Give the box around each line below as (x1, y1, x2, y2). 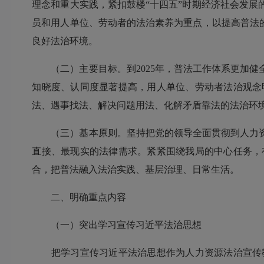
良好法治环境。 (32, 36, 98, 47)
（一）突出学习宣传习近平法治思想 (32, 220, 202, 230)
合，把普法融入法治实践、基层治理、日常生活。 (32, 164, 240, 175)
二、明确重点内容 (32, 192, 127, 203)
